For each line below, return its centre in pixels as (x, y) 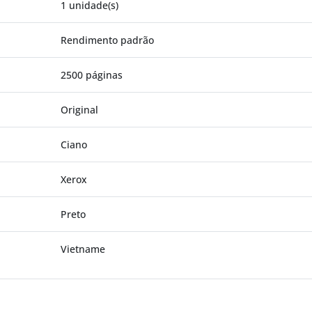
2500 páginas (92, 75)
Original (79, 109)
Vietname (83, 249)
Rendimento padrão (107, 40)
